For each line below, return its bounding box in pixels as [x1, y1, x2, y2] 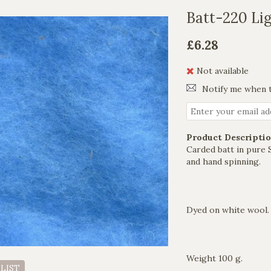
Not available [197, 65, 249, 76]
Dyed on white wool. [186, 204, 269, 215]
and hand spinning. [186, 155, 261, 167]
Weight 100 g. [186, 252, 243, 264]
